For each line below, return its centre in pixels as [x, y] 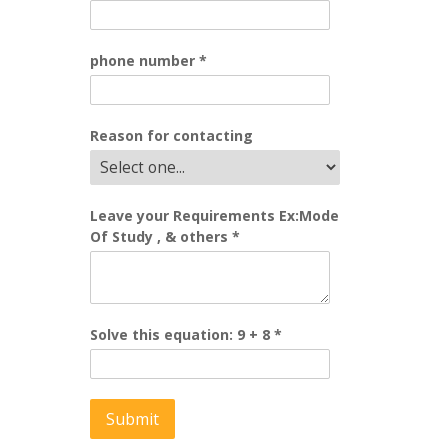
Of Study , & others [160, 236]
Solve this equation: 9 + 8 [181, 334]
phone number [144, 60]
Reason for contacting [171, 135]
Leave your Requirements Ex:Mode [214, 215]
